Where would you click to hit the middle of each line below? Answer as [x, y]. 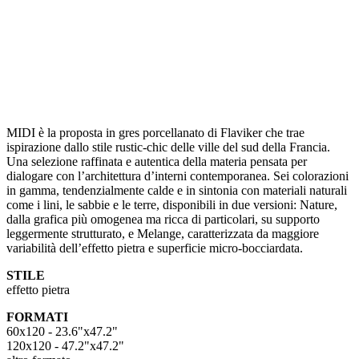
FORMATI [37, 317]
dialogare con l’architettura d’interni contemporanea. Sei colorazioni [177, 176]
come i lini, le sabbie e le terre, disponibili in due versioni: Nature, [172, 205]
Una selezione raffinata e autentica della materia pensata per [157, 162]
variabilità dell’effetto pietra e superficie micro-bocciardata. [155, 248]
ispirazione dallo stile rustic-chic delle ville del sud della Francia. [168, 147]
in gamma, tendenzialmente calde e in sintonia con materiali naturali [177, 191]
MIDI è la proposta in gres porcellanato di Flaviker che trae [155, 133]
